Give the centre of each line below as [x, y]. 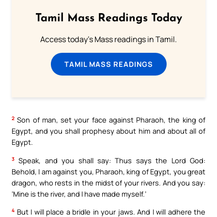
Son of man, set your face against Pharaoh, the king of [110, 120]
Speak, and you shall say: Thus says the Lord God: [110, 160]
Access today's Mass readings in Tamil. [108, 39]
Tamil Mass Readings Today [108, 19]
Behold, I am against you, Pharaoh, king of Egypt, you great [108, 171]
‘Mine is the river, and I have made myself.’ [79, 194]
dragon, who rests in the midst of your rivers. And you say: [108, 182]
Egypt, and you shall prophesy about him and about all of [108, 131]
